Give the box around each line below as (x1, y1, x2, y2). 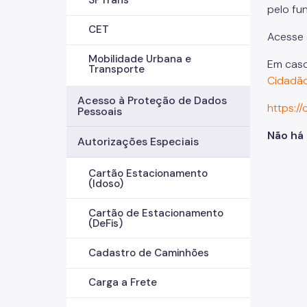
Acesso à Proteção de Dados (77, 93, 227, 108)
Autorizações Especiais (77, 134, 199, 149)
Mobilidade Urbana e (88, 52, 191, 66)
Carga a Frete (88, 275, 157, 290)
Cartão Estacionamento (88, 166, 208, 180)
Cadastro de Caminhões (88, 246, 209, 260)
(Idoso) (88, 176, 123, 191)
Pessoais (77, 103, 122, 119)
